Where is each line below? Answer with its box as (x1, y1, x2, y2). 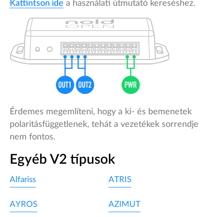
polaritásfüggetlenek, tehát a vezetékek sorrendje (10, 120, 199, 129)
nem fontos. (10, 133, 55, 142)
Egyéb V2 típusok (10, 153, 115, 167)
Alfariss (10, 175, 36, 184)
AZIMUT (108, 200, 140, 209)
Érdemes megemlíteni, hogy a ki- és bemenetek (10, 108, 192, 117)
